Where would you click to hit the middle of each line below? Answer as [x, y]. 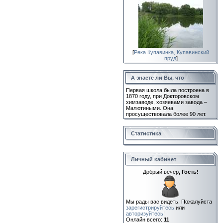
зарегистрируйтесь [150, 208]
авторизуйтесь [145, 214]
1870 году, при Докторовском [163, 96]
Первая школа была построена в [167, 90]
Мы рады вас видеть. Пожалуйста [169, 202]
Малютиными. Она [150, 108]
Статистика [146, 133]
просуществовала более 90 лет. [166, 114]
